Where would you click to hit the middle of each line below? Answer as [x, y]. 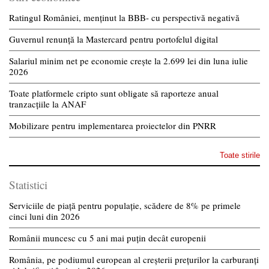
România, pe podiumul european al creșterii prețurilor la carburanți [134, 259]
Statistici [28, 184]
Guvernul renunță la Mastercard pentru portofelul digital [113, 39]
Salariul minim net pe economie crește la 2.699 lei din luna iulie [128, 60]
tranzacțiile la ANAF [47, 104]
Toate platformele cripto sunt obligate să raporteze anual [114, 93]
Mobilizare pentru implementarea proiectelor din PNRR [113, 125]
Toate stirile [240, 155]
